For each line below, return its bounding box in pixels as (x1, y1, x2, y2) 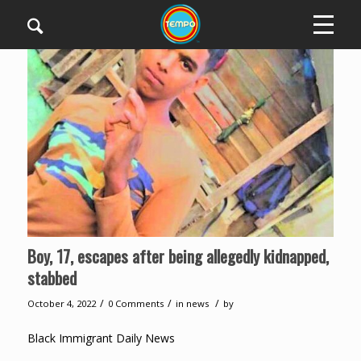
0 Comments (107, 297, 164, 310)
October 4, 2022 (27, 297, 96, 310)
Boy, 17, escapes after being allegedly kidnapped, (27, 243, 329, 269)
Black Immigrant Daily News (27, 330, 175, 346)
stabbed (27, 265, 77, 291)
